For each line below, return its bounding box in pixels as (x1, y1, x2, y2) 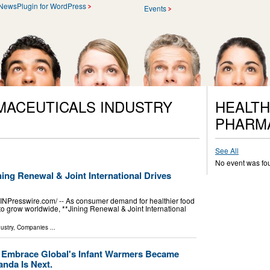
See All (215, 145, 239, 155)
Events (144, 2, 166, 13)
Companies (17, 223, 48, 232)
